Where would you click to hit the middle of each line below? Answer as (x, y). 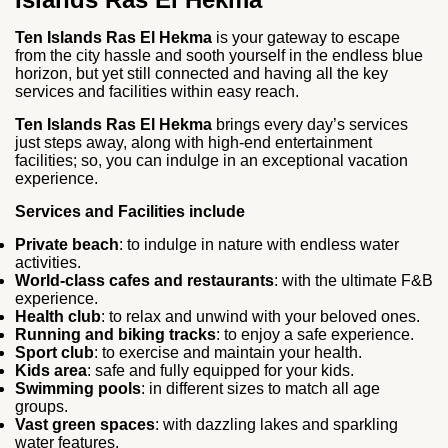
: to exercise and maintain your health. (228, 352)
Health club (58, 316)
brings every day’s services (310, 124)
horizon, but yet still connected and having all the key (201, 73)
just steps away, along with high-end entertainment (193, 142)
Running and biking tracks (115, 334)
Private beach (67, 244)
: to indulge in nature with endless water (259, 244)
